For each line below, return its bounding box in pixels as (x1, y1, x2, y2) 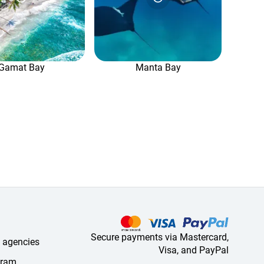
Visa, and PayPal (159, 245, 229, 256)
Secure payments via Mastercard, (91, 232, 229, 243)
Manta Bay (135, 62, 181, 73)
